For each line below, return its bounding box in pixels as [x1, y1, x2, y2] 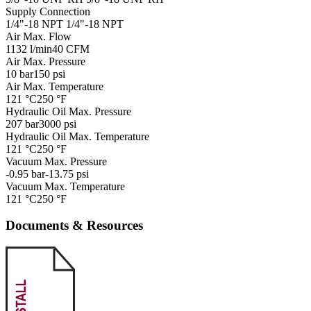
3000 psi [39, 117, 76, 130]
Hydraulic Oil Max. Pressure [6, 105, 131, 117]
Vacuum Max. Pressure [6, 155, 107, 167]
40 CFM [52, 42, 90, 55]
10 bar [6, 67, 33, 80]
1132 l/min [6, 42, 52, 55]
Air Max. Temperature [6, 80, 103, 92]
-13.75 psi [45, 167, 89, 180]
